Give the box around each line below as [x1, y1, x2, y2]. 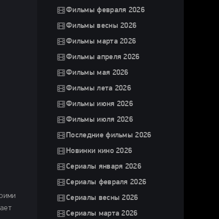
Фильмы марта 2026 [66, 38, 136, 45]
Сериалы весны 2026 [66, 194, 138, 202]
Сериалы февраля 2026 [66, 178, 147, 186]
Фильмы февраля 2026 [66, 6, 145, 14]
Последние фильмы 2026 [66, 131, 152, 139]
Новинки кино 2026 [66, 147, 132, 155]
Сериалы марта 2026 [66, 210, 138, 218]
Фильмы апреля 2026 [66, 53, 140, 61]
